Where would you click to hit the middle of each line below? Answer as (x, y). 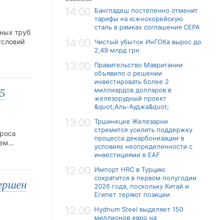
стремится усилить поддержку (143, 130)
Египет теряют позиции (132, 194)
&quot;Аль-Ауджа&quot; (132, 107)
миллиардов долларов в (133, 90)
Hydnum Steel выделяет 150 (139, 209)
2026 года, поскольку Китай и (142, 186)
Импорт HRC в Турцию (130, 169)
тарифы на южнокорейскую (139, 19)
